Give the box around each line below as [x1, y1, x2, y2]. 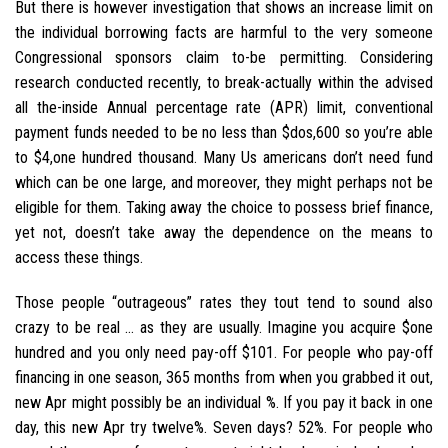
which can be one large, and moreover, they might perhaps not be [15, 172, 433, 192]
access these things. [15, 247, 143, 267]
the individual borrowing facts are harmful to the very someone [15, 22, 433, 42]
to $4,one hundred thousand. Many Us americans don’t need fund [15, 147, 433, 167]
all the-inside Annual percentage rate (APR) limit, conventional [15, 97, 433, 117]
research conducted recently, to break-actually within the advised [15, 72, 433, 92]
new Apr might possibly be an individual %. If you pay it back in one [15, 393, 433, 413]
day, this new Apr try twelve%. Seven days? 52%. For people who [15, 418, 433, 438]
